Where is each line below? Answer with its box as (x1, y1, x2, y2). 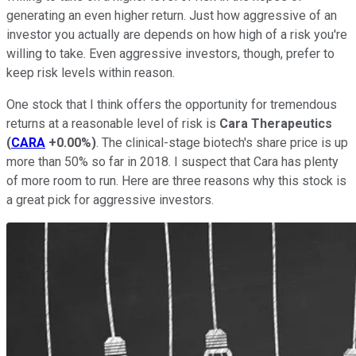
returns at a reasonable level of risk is (6, 115, 219, 131)
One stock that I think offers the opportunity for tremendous (6, 96, 337, 112)
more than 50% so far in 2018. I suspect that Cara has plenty (6, 153, 339, 169)
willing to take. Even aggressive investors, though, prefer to (6, 45, 335, 61)
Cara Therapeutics (219, 115, 332, 131)
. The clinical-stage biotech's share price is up (96, 134, 348, 150)
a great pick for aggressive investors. (6, 192, 214, 207)
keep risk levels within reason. (6, 64, 175, 80)
